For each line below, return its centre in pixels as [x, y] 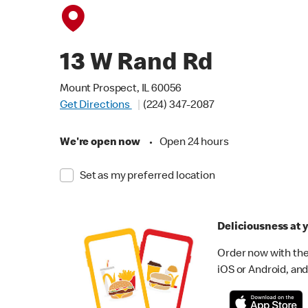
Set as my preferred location [147, 177]
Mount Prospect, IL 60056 [121, 89]
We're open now [100, 143]
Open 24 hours [194, 143]
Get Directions [96, 106]
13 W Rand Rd [137, 65]
